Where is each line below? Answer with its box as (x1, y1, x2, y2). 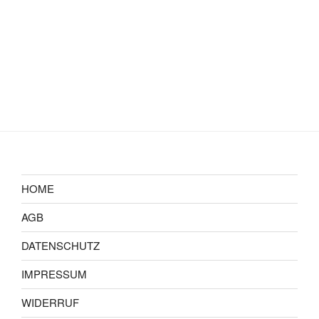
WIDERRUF (21, 295, 79, 310)
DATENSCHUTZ (21, 238, 100, 253)
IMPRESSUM (21, 266, 87, 281)
